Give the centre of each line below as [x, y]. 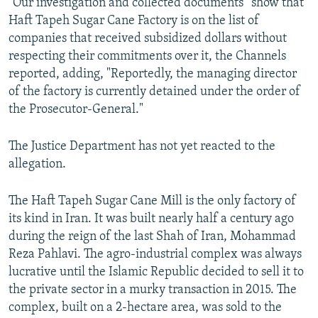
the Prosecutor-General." [76, 110]
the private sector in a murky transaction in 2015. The [153, 290]
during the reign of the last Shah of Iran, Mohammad [152, 237]
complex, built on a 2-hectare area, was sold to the [145, 308]
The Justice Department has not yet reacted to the [142, 147]
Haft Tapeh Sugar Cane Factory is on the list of [134, 21]
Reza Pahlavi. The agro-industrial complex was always [155, 254]
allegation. [37, 164]
